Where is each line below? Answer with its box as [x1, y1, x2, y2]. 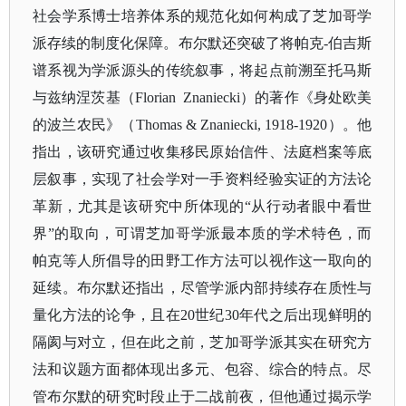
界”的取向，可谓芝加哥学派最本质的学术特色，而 [33, 226, 372, 241]
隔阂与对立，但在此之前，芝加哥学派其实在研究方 [33, 334, 372, 350]
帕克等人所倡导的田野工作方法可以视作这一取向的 [33, 253, 372, 268]
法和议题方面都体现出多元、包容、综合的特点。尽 [33, 362, 372, 377]
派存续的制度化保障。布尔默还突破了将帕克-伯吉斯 [33, 35, 372, 51]
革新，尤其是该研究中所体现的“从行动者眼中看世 [33, 198, 372, 214]
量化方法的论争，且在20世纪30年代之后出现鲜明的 [33, 307, 372, 323]
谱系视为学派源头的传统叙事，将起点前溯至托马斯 [33, 63, 372, 78]
